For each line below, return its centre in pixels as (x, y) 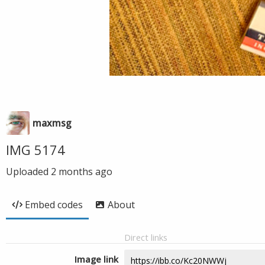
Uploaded (28, 172)
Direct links (146, 237)
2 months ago (82, 172)
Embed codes (54, 205)
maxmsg (52, 123)
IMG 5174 (35, 150)
